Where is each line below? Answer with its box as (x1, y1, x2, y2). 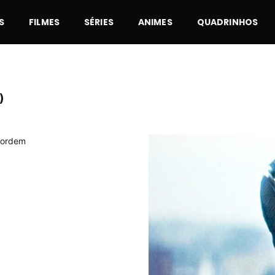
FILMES (29, 16, 60, 28)
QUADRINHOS (196, 16, 258, 28)
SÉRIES (84, 16, 114, 28)
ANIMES (137, 16, 172, 28)
